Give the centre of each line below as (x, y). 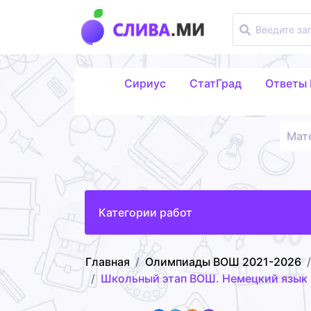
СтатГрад (215, 83)
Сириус (145, 83)
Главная (108, 261)
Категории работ (145, 212)
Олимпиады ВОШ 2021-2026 (223, 261)
